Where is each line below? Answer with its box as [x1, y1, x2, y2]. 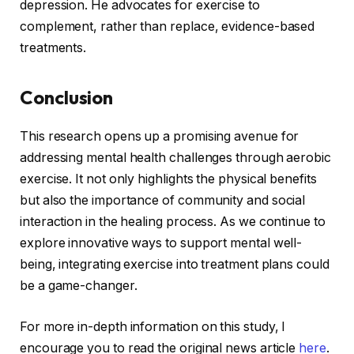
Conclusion [20, 85, 114, 110]
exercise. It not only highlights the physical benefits [20, 171, 317, 187]
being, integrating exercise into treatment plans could [20, 257, 330, 273]
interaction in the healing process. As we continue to [20, 214, 326, 230]
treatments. [20, 40, 87, 55]
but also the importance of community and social [20, 193, 306, 209]
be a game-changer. [20, 278, 137, 294]
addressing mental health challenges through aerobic [20, 150, 331, 166]
